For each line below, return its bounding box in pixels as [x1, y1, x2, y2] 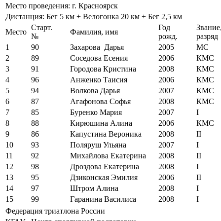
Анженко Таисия [70, 75, 127, 84]
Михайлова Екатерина [70, 151, 146, 160]
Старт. [31, 23, 52, 32]
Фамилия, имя [70, 27, 118, 36]
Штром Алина [70, 184, 118, 192]
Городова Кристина [70, 64, 136, 73]
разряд [196, 32, 218, 40]
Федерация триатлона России [5, 206, 105, 215]
